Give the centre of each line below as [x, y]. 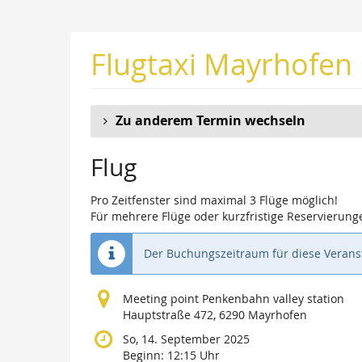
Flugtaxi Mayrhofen [221, 64]
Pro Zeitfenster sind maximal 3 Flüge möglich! [214, 200]
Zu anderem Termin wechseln [210, 121]
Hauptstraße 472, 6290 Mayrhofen [215, 315]
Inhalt [27, 47]
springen [36, 63]
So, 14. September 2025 [186, 339]
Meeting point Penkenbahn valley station [234, 299]
